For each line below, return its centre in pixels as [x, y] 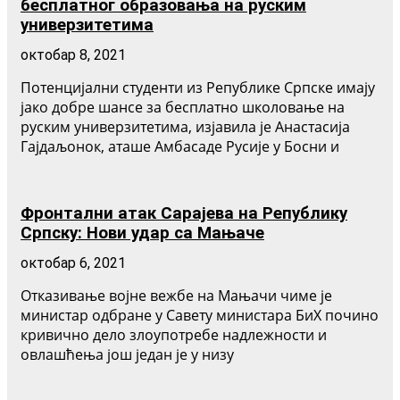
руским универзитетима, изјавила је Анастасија [185, 127]
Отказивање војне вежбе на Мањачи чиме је [176, 295]
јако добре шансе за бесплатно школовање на [183, 108]
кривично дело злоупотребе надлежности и [174, 334]
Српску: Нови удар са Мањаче [142, 233]
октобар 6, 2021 [73, 262]
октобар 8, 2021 [73, 55]
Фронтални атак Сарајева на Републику [184, 213]
